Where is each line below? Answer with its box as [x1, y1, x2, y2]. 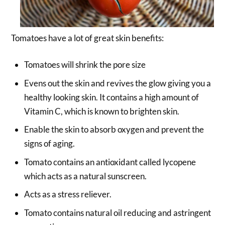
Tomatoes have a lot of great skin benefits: [11, 32, 164, 43]
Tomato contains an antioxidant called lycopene [24, 156, 196, 167]
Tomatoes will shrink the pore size [24, 59, 146, 70]
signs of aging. [24, 138, 75, 149]
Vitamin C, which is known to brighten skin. [24, 105, 179, 117]
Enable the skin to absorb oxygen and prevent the [24, 124, 204, 135]
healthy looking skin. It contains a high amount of [24, 91, 199, 102]
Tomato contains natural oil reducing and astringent [24, 207, 211, 218]
